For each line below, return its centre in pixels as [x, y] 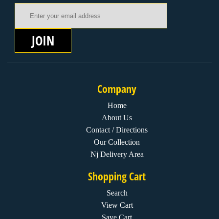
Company [117, 88]
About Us [117, 118]
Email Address [191, 7]
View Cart [117, 205]
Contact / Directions [117, 130]
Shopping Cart [117, 176]
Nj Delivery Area [117, 154]
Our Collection [117, 142]
